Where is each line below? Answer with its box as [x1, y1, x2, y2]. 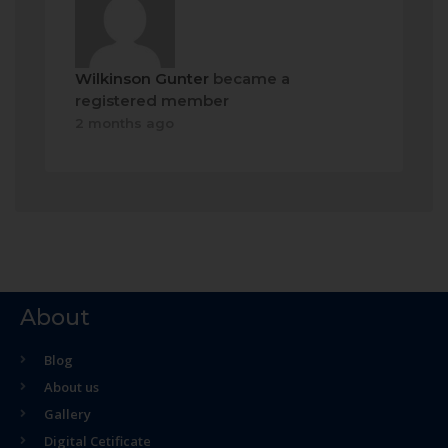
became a [209, 69, 290, 88]
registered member [75, 91, 229, 110]
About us [44, 378, 99, 396]
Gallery [44, 405, 91, 423]
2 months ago [75, 115, 174, 131]
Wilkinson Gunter [75, 69, 209, 88]
